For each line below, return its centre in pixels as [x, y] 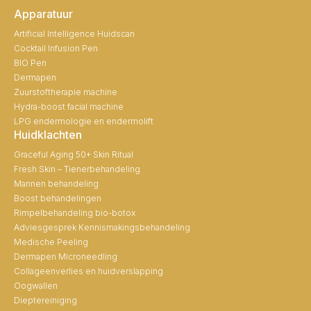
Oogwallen [36, 285]
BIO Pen [30, 62]
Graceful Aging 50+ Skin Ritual [74, 154]
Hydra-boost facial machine [69, 106]
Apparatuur [43, 14]
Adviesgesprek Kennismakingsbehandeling [102, 227]
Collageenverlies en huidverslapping [89, 271]
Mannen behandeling [56, 183]
